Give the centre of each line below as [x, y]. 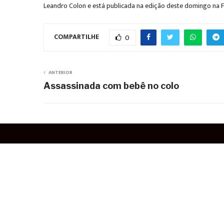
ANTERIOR [60, 72]
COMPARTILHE [76, 37]
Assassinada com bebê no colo [111, 86]
